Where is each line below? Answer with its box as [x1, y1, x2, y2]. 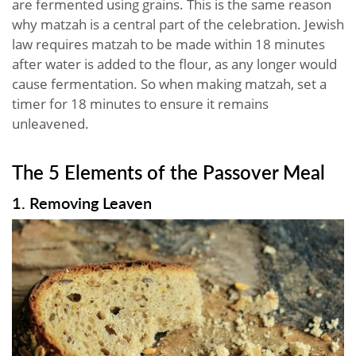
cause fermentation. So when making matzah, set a [12, 74, 327, 93]
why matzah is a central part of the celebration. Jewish [12, 14, 344, 33]
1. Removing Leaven [12, 191, 152, 214]
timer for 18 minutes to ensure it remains [12, 94, 269, 113]
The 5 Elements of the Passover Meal [12, 157, 325, 185]
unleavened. [12, 114, 89, 133]
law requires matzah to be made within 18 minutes [12, 34, 325, 53]
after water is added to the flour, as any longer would [12, 54, 337, 73]
